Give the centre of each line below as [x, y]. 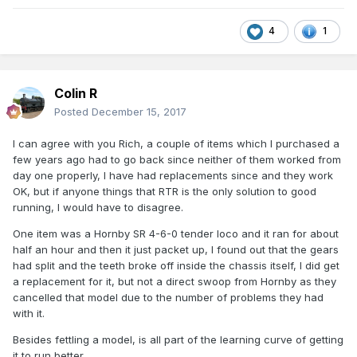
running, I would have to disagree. [98, 208]
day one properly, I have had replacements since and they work [173, 176]
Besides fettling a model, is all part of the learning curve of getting [178, 340]
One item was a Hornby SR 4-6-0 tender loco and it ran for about [176, 234]
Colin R [76, 94]
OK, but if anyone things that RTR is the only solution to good [165, 192]
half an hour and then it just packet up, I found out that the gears [176, 250]
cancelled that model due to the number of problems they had [168, 298]
